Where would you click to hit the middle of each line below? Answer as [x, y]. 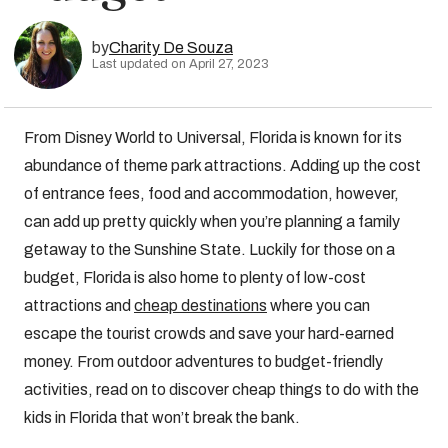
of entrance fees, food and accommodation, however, [211, 193]
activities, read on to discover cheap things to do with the [221, 389]
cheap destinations [200, 305]
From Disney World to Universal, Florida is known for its [213, 137]
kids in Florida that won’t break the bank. [162, 417]
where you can [318, 305]
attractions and [79, 305]
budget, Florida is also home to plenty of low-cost [195, 277]
